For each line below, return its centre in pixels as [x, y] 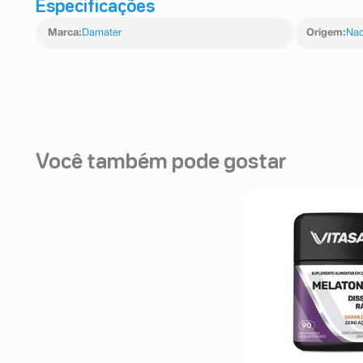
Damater [102, 33]
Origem [324, 33]
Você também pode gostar [161, 162]
